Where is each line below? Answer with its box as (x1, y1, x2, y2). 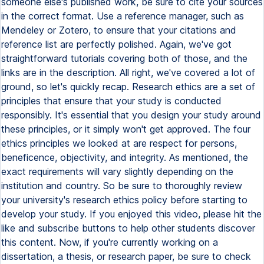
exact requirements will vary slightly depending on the (1, 166, 233, 177)
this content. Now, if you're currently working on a (1, 236, 218, 248)
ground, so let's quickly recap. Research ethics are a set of (1, 81, 255, 93)
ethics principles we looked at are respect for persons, (1, 137, 237, 149)
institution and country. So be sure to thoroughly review (1, 180, 242, 192)
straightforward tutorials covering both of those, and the (1, 52, 247, 64)
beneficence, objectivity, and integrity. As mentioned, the (1, 151, 248, 163)
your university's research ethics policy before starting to (1, 194, 247, 206)
